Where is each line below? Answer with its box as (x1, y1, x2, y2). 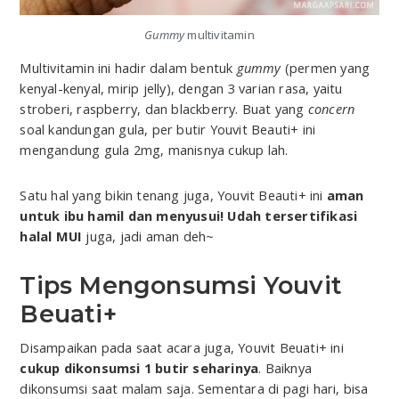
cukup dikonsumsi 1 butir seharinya (20, 358, 259, 377)
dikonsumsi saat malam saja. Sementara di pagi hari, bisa (20, 379, 369, 397)
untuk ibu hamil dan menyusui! (20, 206, 224, 224)
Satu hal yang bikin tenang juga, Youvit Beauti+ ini (20, 185, 323, 204)
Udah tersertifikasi (227, 206, 358, 224)
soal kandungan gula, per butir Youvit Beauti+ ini (20, 119, 316, 138)
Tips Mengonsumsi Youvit (20, 270, 342, 300)
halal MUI (20, 226, 83, 245)
